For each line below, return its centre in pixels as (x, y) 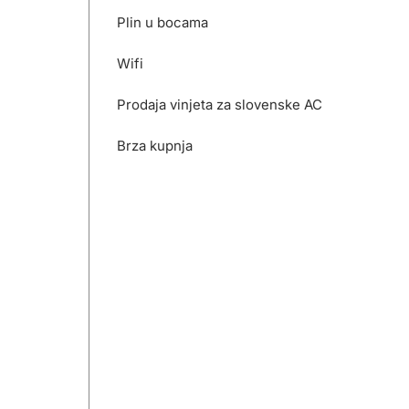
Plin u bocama (163, 22)
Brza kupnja (155, 146)
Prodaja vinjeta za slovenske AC (220, 105)
